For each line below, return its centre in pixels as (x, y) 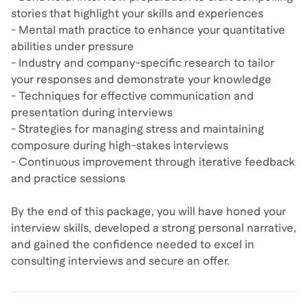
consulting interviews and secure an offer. (120, 261)
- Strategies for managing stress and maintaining (137, 129)
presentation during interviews (92, 112)
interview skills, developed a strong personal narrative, (154, 228)
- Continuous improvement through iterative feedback (153, 162)
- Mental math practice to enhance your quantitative (148, 30)
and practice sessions (68, 178)
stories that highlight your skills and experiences (137, 13)
